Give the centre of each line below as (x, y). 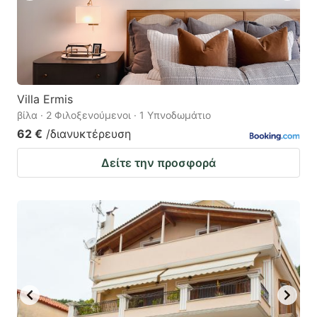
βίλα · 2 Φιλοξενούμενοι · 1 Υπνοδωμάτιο (114, 115)
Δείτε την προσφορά (158, 163)
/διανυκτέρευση (88, 134)
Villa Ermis (45, 99)
